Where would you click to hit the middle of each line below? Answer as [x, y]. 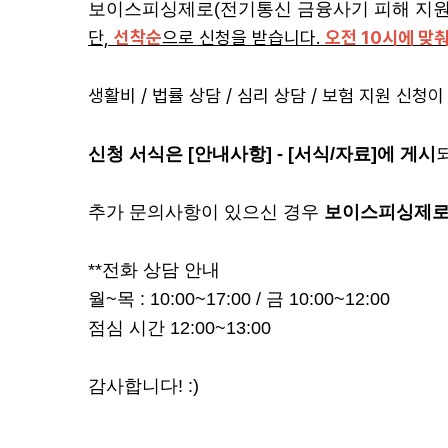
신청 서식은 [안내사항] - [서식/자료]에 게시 [262, 154]
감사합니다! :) [143, 386]
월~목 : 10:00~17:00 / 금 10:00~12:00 [239, 299]
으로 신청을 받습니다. [243, 37]
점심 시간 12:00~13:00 [179, 328]
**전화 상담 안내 [154, 270]
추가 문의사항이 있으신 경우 [206, 212]
